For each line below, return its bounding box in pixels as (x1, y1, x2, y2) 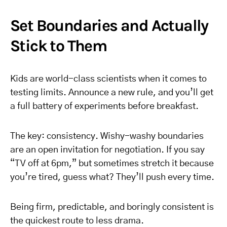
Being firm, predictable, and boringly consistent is (10, 203, 214, 212)
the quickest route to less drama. (10, 216, 144, 225)
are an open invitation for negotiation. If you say (10, 145, 205, 155)
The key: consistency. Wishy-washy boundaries (10, 132, 204, 141)
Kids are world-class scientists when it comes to (10, 74, 207, 84)
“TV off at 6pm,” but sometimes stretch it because (10, 159, 214, 168)
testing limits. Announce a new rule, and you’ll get (10, 88, 213, 97)
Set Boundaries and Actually (10, 16, 208, 35)
